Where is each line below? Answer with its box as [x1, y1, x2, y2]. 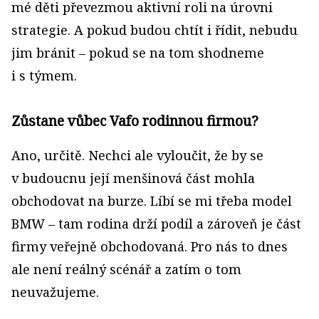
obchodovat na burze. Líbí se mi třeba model [11, 192, 292, 209]
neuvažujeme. [11, 283, 99, 300]
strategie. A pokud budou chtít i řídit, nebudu [11, 21, 298, 38]
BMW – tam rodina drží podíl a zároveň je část [11, 215, 301, 232]
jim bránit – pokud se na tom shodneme [11, 44, 264, 61]
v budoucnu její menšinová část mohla [11, 169, 255, 187]
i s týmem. [11, 67, 77, 84]
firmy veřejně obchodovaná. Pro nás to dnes [11, 238, 288, 255]
